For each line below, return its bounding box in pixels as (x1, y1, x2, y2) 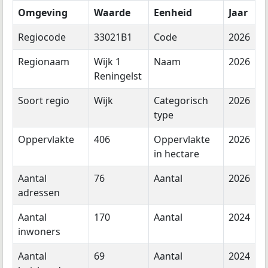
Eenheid (154, 6, 192, 20)
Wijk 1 (94, 55, 121, 69)
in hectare (154, 147, 199, 161)
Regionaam (18, 55, 69, 69)
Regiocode (18, 31, 66, 44)
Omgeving (18, 6, 68, 20)
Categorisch (154, 94, 208, 108)
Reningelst (94, 69, 142, 83)
